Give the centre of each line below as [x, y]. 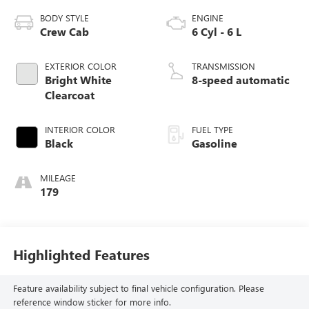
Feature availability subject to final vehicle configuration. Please [138, 288]
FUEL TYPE [212, 129]
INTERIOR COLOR [80, 129]
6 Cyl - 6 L [217, 31]
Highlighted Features [81, 255]
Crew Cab [64, 31]
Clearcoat [69, 94]
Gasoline [215, 143]
